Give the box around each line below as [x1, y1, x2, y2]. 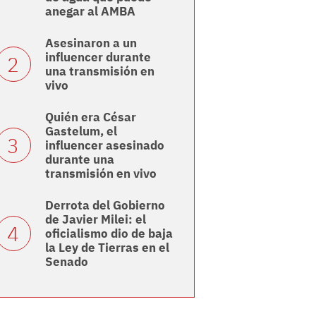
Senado [44, 254, 88, 270]
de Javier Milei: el [44, 212, 146, 228]
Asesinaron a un [44, 35, 137, 51]
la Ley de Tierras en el [44, 240, 169, 256]
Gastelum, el [44, 123, 117, 140]
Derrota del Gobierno [44, 197, 165, 214]
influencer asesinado [44, 138, 164, 154]
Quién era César [44, 109, 136, 126]
